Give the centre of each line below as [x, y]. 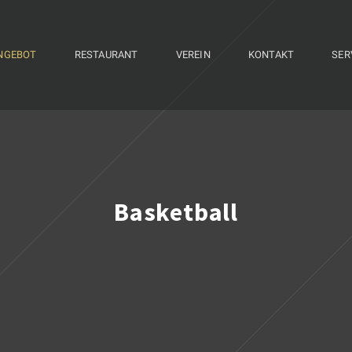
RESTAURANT [106, 55]
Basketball [176, 212]
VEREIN [193, 55]
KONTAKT [271, 55]
